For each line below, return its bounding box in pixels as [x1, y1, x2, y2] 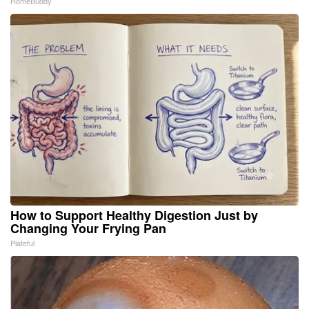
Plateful [10, 237, 34, 248]
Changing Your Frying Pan [10, 219, 166, 237]
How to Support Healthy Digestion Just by [10, 206, 258, 224]
